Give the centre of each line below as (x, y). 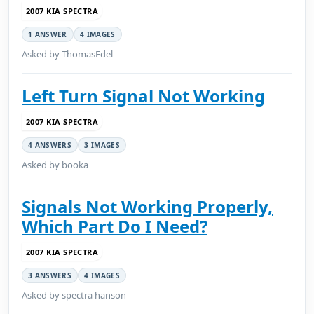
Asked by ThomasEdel (67, 54)
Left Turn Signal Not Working (143, 96)
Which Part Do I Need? (115, 226)
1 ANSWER (48, 34)
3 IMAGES (102, 145)
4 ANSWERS (50, 145)
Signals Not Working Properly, (147, 206)
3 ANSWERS (50, 275)
